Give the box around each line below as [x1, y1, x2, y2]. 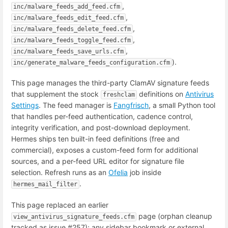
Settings [11, 101, 39, 110]
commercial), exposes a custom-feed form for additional [11, 146, 198, 155]
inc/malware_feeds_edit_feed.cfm [13, 14, 124, 22]
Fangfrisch [113, 101, 149, 110]
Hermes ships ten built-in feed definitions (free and [11, 134, 180, 144]
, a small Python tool [149, 101, 215, 110]
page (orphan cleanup [136, 211, 212, 220]
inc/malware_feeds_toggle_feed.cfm [13, 37, 131, 44]
